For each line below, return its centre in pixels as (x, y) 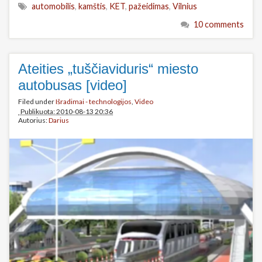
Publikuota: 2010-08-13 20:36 (65, 111)
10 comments (219, 24)
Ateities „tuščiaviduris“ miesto (108, 68)
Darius (59, 120)
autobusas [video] (73, 85)
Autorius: (33, 120)
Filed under (37, 101)
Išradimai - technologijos (94, 101)
